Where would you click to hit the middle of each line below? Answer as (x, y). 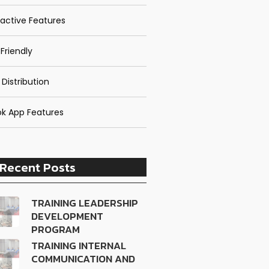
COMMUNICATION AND (83, 259)
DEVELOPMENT (68, 216)
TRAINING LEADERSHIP (85, 203)
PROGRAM (56, 229)
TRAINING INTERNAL (79, 246)
